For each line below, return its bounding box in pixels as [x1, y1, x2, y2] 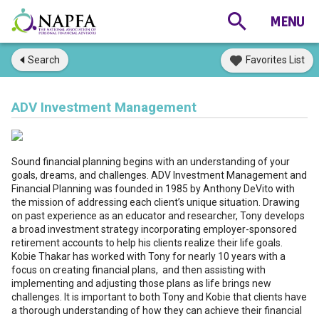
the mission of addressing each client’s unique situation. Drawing [11, 197, 300, 208]
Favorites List [246, 54, 305, 66]
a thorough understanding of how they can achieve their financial [11, 305, 302, 316]
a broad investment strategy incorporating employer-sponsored [11, 224, 297, 235]
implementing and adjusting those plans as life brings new [11, 278, 271, 289]
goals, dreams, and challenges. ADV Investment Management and [11, 169, 307, 181]
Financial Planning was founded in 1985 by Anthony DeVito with [11, 183, 295, 194]
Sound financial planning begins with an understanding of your [11, 156, 290, 167]
